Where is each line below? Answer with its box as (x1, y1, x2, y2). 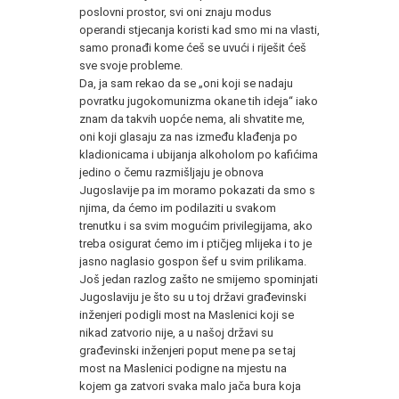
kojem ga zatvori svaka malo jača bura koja (79, 379, 301, 393)
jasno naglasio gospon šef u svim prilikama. (79, 254, 306, 268)
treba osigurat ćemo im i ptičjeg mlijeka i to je (79, 236, 312, 250)
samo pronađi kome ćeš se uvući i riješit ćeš (79, 40, 306, 54)
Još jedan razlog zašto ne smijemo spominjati (79, 272, 318, 286)
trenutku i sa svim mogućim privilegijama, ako (79, 218, 313, 232)
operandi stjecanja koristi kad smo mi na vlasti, (79, 22, 320, 37)
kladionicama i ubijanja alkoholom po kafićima (79, 147, 318, 161)
